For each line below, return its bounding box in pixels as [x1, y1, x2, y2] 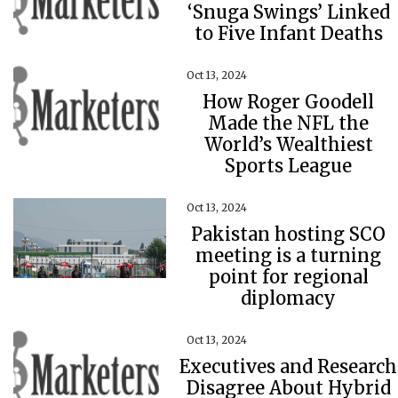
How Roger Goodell [203, 91, 375, 113]
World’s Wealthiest [203, 133, 373, 155]
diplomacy [241, 287, 337, 309]
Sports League [225, 155, 353, 177]
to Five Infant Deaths [194, 22, 383, 44]
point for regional [208, 266, 369, 288]
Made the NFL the [208, 112, 370, 134]
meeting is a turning [195, 244, 382, 267]
